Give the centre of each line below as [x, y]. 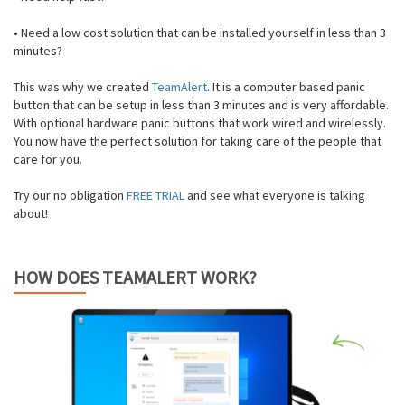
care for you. [48, 159]
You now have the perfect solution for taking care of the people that [198, 141]
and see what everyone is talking [275, 195]
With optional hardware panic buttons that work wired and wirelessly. [200, 122]
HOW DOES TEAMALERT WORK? [135, 277]
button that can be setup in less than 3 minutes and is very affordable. [201, 104]
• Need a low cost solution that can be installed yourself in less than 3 [200, 32]
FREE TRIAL [155, 195]
